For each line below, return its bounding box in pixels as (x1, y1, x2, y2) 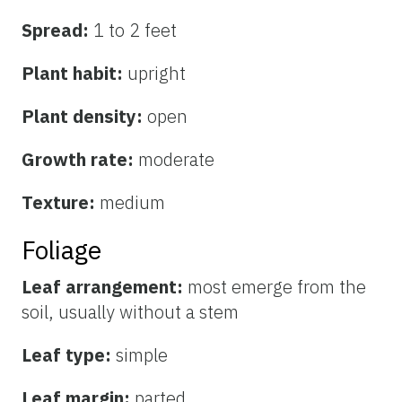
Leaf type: (22, 343, 116, 368)
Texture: (22, 190, 100, 215)
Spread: (22, 18, 93, 43)
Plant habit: (22, 61, 127, 86)
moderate (138, 147, 214, 172)
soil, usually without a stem (22, 300, 239, 325)
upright (127, 61, 186, 86)
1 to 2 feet (93, 18, 177, 43)
